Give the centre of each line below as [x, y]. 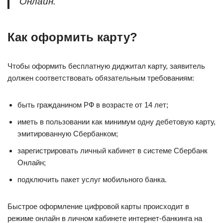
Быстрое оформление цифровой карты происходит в [98, 206]
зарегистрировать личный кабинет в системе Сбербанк [112, 151]
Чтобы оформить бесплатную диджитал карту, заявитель [106, 66]
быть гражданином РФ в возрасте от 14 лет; [93, 105]
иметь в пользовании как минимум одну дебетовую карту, [116, 122]
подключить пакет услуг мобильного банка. [92, 179]
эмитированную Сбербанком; [68, 134]
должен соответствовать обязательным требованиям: [101, 78]
